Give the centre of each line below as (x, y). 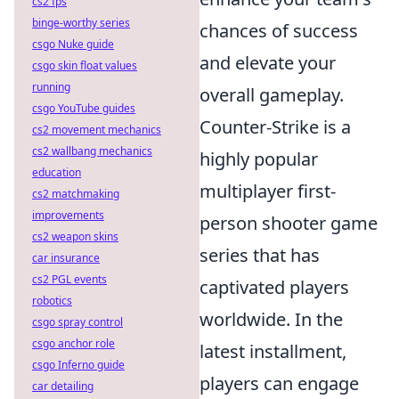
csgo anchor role (73, 343)
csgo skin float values (85, 65)
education (57, 172)
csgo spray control (77, 322)
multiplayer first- (268, 191)
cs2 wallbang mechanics (92, 151)
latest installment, (273, 352)
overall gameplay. (272, 95)
